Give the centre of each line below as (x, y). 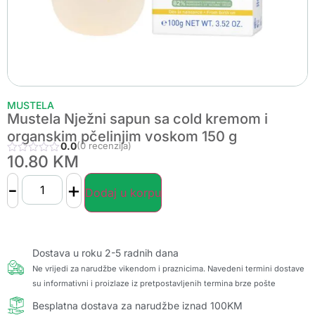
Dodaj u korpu (123, 193)
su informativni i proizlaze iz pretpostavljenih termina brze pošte (154, 284)
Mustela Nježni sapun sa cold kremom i (137, 119)
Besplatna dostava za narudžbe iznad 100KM (138, 306)
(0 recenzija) (104, 146)
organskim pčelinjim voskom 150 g (122, 136)
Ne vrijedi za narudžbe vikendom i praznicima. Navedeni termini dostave (169, 269)
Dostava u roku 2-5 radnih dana (106, 253)
